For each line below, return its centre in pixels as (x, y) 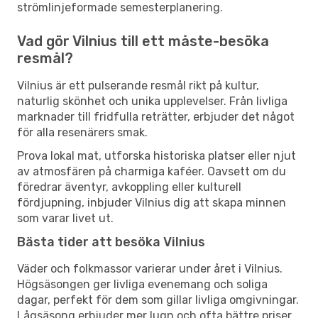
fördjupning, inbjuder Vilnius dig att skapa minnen (152, 202)
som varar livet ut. (65, 218)
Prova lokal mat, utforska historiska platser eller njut (157, 155)
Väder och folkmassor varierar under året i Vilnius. (150, 268)
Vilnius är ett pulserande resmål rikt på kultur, (138, 85)
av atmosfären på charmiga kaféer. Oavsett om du (152, 171)
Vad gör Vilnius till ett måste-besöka (143, 41)
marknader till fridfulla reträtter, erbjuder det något (156, 116)
